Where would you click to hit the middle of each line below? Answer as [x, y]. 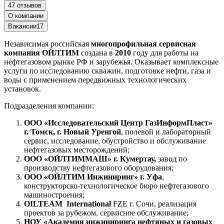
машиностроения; [54, 194]
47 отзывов [25, 5]
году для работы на [165, 52]
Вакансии [22, 26]
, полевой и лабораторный [166, 131]
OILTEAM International [67, 203]
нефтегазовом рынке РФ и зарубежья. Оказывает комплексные [111, 61]
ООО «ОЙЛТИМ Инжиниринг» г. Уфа [93, 176]
